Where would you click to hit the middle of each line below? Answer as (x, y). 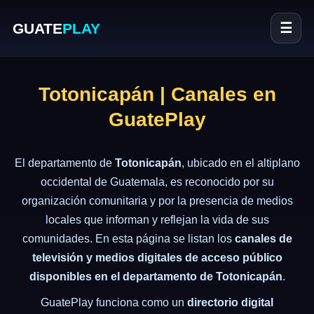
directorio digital (230, 302)
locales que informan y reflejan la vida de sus (157, 220)
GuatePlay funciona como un (114, 302)
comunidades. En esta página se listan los (128, 239)
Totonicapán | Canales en (157, 94)
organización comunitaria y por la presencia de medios (157, 201)
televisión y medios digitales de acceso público (157, 258)
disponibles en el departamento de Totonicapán (156, 277)
